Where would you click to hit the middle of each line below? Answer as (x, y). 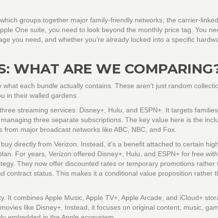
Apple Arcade (142, 197)
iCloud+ (191, 197)
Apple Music (64, 197)
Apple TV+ (102, 197)
